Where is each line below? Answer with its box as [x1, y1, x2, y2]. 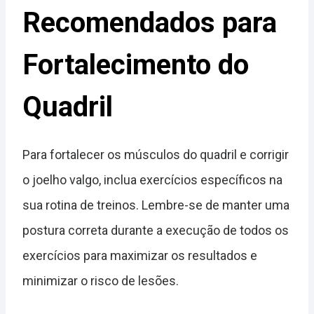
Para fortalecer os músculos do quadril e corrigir [22, 146, 289, 162]
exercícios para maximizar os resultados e [22, 247, 257, 263]
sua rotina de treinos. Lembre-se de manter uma [22, 197, 289, 212]
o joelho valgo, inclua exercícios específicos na [22, 172, 282, 187]
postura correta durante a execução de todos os [22, 222, 289, 238]
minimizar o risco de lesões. [22, 273, 179, 288]
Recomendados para [22, 6, 277, 39]
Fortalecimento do [22, 48, 249, 81]
